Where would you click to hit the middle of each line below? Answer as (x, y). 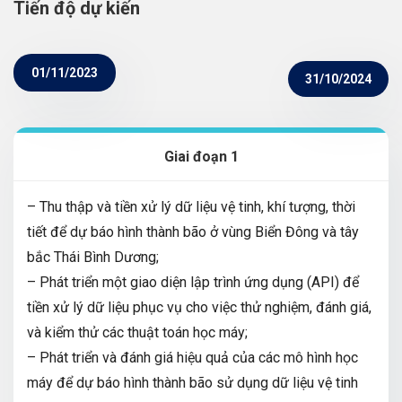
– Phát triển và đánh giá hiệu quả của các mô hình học (192, 357)
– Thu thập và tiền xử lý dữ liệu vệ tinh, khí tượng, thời (191, 206)
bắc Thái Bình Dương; (93, 257)
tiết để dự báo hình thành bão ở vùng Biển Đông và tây (193, 232)
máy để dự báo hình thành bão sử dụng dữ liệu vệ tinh (192, 382)
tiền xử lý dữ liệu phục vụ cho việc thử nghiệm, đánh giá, (199, 307)
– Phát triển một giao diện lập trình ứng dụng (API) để (193, 282)
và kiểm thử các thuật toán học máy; (137, 332)
